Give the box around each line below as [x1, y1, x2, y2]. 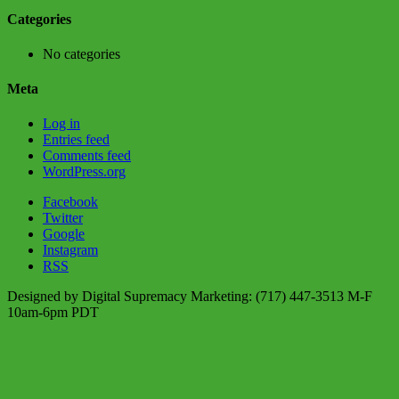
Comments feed [43, 148, 131, 164]
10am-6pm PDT [7, 305, 99, 321]
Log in [43, 116, 80, 132]
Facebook [43, 194, 98, 210]
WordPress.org [43, 164, 126, 180]
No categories [43, 45, 120, 61]
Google [43, 226, 85, 242]
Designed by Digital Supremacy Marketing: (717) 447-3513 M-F [7, 289, 372, 305]
